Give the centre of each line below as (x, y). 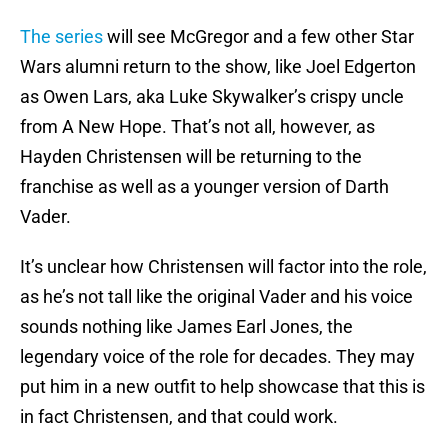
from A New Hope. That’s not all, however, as (197, 127)
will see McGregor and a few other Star (258, 37)
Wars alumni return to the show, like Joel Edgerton (218, 67)
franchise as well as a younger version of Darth (204, 187)
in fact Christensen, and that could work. (179, 417)
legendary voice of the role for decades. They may (217, 357)
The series (61, 37)
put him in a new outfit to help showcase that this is (222, 387)
